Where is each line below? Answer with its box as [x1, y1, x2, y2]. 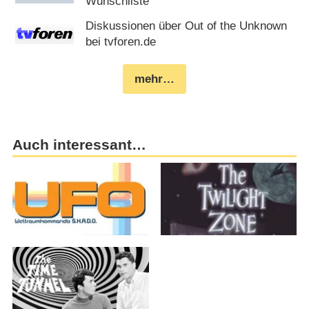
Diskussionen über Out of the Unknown [86, 19, 288, 33]
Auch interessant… [12, 136, 146, 153]
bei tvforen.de [86, 35, 157, 49]
